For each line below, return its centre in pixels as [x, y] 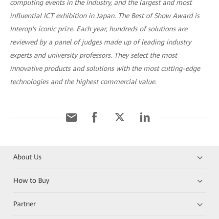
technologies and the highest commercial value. [83, 82]
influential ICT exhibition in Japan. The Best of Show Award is [105, 16]
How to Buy [32, 180]
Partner [25, 204]
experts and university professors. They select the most [93, 55]
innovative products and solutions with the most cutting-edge [105, 68]
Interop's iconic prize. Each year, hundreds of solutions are [99, 29]
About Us [28, 157]
